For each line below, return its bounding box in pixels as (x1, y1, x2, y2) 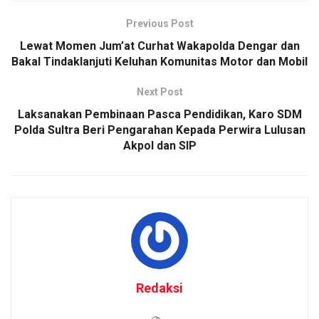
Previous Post (125, 17, 194, 29)
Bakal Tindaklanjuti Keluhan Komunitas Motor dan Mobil (11, 54, 308, 68)
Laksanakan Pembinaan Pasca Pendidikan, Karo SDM (17, 107, 302, 121)
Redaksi (136, 280, 183, 296)
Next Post (136, 85, 183, 98)
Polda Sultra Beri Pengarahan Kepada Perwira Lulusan (14, 122, 305, 137)
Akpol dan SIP (122, 138, 197, 152)
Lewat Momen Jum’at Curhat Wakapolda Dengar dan (19, 38, 300, 53)
